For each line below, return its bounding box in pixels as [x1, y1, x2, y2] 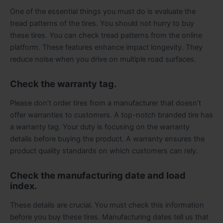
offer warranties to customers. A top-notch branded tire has [10, 110, 213, 119]
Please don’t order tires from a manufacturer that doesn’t [10, 98, 201, 108]
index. [10, 180, 37, 192]
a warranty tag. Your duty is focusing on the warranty [10, 122, 190, 131]
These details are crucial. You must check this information [10, 200, 204, 210]
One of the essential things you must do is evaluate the [10, 6, 196, 16]
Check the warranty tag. [10, 78, 116, 90]
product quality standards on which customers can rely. [10, 146, 198, 155]
